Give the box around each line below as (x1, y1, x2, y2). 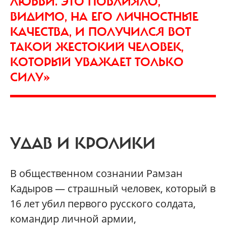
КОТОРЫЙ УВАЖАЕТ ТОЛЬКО (10, 54, 184, 70)
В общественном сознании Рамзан (10, 166, 183, 180)
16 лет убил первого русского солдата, (10, 196, 196, 210)
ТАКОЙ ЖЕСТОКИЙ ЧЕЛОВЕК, (10, 39, 184, 54)
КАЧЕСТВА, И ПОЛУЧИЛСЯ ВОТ (10, 24, 191, 39)
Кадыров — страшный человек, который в (10, 181, 215, 195)
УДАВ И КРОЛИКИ (10, 133, 155, 154)
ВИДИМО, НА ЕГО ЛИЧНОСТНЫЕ (10, 9, 198, 24)
